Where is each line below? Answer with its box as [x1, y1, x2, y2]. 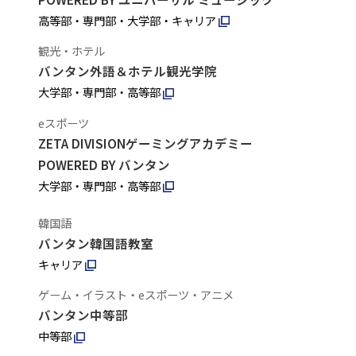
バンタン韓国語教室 [37, 234, 153, 253]
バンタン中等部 [37, 306, 128, 324]
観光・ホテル [37, 42, 105, 60]
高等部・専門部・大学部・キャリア [37, 11, 216, 29]
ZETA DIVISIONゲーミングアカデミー [37, 133, 253, 152]
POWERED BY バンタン [37, 155, 170, 173]
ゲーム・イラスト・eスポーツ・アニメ [37, 286, 234, 304]
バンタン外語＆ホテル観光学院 [37, 62, 217, 80]
